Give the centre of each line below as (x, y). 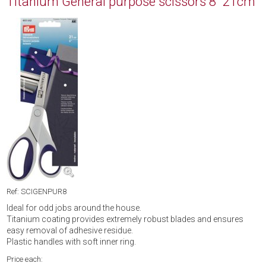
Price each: (25, 259)
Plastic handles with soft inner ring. (72, 242)
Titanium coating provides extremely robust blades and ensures (125, 219)
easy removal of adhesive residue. (70, 231)
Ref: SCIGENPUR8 (37, 192)
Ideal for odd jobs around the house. (74, 208)
